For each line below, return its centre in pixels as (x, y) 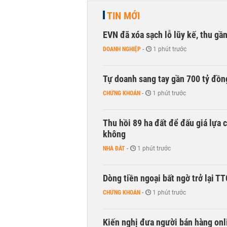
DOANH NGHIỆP (122, 49)
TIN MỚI (123, 16)
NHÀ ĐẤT (114, 148)
